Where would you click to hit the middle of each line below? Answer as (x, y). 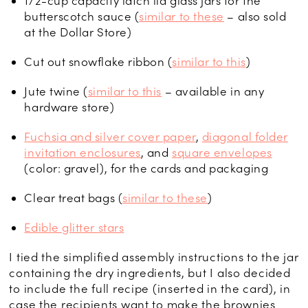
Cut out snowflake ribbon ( (98, 62)
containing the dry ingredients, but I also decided (150, 273)
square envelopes (222, 152)
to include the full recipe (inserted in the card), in (150, 288)
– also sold (255, 16)
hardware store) (69, 107)
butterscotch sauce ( (82, 16)
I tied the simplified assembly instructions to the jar (154, 257)
